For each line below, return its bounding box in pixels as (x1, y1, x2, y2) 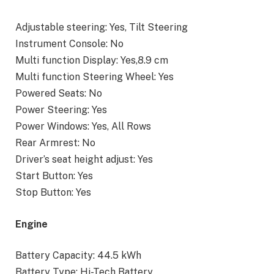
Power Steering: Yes (15, 104, 107, 116)
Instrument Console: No (15, 38, 124, 50)
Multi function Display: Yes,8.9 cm (15, 54, 168, 67)
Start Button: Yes (15, 170, 93, 182)
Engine (15, 218, 48, 230)
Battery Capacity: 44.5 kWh (15, 250, 141, 262)
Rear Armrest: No (15, 137, 95, 149)
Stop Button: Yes (15, 187, 91, 199)
